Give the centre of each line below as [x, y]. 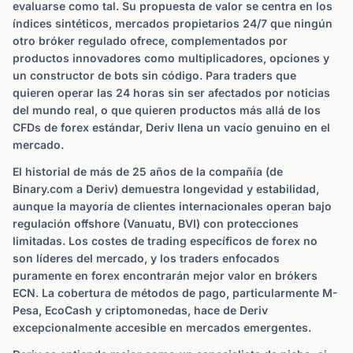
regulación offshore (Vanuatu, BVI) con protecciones [156, 223]
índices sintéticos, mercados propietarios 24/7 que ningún [173, 23]
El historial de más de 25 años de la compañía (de [148, 171]
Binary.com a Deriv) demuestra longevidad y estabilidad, [166, 189]
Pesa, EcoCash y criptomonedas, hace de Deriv [140, 310]
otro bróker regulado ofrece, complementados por [150, 41]
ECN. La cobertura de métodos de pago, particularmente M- [175, 293]
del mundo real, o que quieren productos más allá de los [167, 110]
